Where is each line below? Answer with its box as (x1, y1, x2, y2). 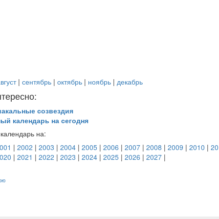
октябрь (57, 77, 82, 87)
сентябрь (22, 77, 51, 87)
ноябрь (88, 77, 111, 87)
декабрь (116, 77, 143, 87)
